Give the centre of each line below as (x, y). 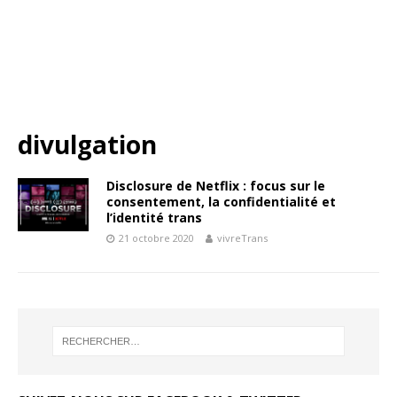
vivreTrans (242, 237)
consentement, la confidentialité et (221, 201)
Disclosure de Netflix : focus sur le (216, 185)
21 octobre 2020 (156, 237)
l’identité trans (154, 217)
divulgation (87, 144)
